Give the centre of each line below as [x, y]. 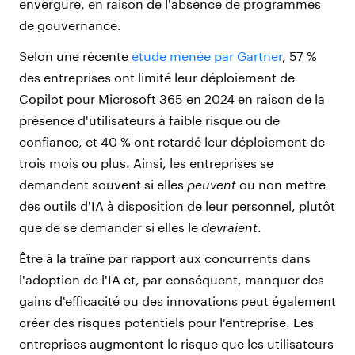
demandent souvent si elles [103, 184]
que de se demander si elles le [110, 227]
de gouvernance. [70, 25]
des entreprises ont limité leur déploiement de [157, 77]
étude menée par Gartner [207, 55]
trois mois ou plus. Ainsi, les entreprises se [146, 162]
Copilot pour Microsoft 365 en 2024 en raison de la [172, 98]
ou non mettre [281, 184]
